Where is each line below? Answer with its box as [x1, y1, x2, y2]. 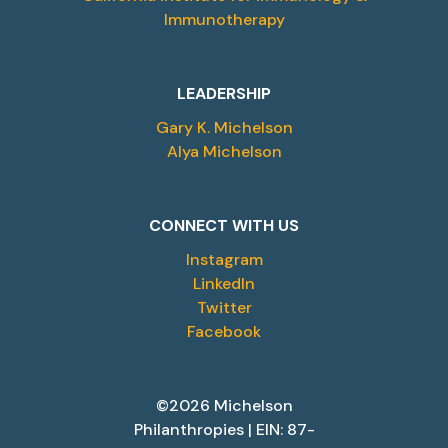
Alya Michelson [166, 140, 282, 162]
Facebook [187, 320, 261, 342]
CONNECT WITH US [149, 214, 299, 236]
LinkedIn [193, 272, 255, 294]
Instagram [185, 248, 263, 270]
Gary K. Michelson [155, 116, 293, 138]
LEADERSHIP [177, 82, 271, 104]
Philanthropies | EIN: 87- [133, 418, 315, 440]
